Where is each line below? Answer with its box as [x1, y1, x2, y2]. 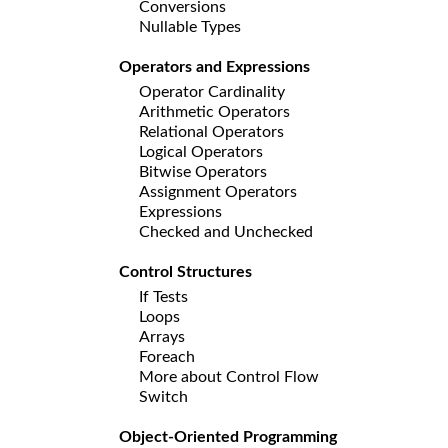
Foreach [139, 348, 195, 365]
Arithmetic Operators [139, 103, 290, 120]
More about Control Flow [139, 368, 319, 385]
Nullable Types [139, 18, 241, 35]
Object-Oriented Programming [119, 428, 337, 445]
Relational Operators [139, 123, 284, 140]
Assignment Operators [139, 183, 297, 200]
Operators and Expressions [119, 58, 310, 75]
